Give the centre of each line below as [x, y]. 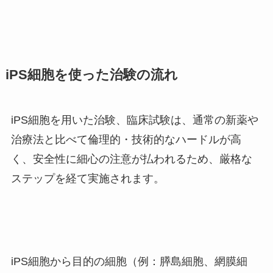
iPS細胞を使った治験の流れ [91, 75]
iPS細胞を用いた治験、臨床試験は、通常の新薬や [134, 120]
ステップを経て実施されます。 [87, 179]
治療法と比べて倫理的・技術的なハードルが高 [126, 140]
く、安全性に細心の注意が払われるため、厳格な [131, 159]
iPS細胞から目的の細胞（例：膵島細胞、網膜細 [129, 262]
